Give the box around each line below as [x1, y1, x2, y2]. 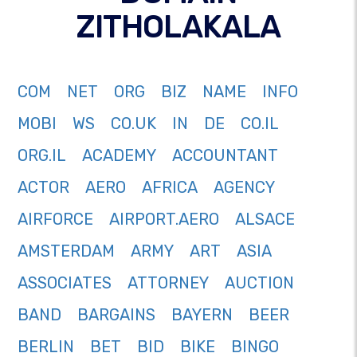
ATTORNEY [127, 273, 209, 293]
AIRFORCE [18, 210, 93, 229]
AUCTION [225, 273, 294, 293]
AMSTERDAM [18, 241, 115, 261]
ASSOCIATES [18, 273, 112, 293]
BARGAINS [77, 305, 155, 325]
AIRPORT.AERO [109, 210, 219, 229]
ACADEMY [82, 146, 156, 166]
